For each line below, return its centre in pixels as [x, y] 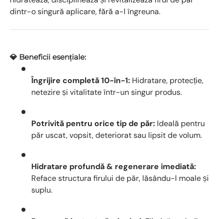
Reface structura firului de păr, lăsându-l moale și [120, 178]
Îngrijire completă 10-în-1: [81, 80]
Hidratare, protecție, [167, 80]
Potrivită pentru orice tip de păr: [93, 123]
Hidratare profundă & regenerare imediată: [114, 166]
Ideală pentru [180, 123]
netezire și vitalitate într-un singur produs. [107, 92]
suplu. [42, 190]
